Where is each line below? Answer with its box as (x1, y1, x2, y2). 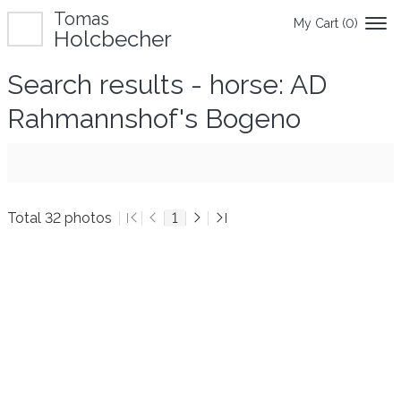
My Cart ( (294, 16, 346, 30)
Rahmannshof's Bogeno (7, 103, 301, 134)
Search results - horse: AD (7, 69, 327, 100)
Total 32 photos (7, 209, 112, 226)
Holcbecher (54, 26, 172, 52)
